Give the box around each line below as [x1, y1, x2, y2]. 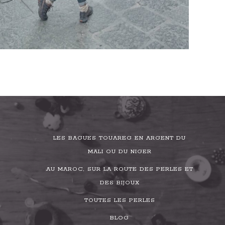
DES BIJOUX [99, 179, 140, 186]
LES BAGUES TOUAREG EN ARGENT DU [53, 134, 186, 142]
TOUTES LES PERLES [84, 196, 155, 204]
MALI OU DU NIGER [87, 148, 152, 155]
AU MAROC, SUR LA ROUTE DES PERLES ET [46, 165, 193, 173]
